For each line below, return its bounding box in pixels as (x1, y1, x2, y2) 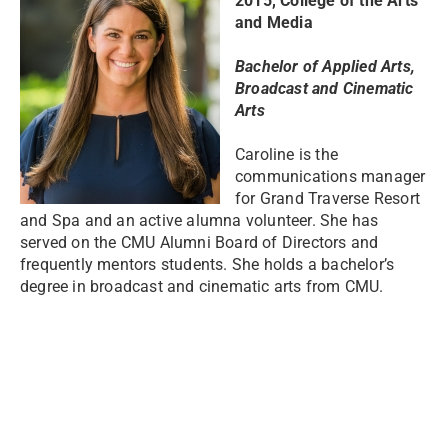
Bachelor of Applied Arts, (235, 57, 415, 76)
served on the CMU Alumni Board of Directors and (20, 233, 379, 252)
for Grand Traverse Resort (235, 189, 420, 208)
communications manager (235, 167, 426, 186)
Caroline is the (235, 145, 338, 164)
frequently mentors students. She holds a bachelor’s (20, 255, 395, 274)
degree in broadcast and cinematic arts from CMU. (20, 277, 384, 296)
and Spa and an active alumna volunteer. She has (20, 211, 379, 230)
